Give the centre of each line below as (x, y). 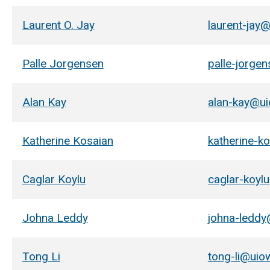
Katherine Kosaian (67, 140)
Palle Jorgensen (63, 63)
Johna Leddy (55, 218)
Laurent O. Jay (58, 25)
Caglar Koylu (54, 179)
